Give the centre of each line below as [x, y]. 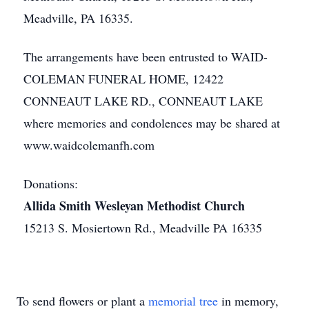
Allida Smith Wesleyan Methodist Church [134, 206]
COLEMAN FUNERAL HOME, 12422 [123, 79]
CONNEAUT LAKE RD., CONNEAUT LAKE [143, 101]
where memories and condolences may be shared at [152, 123]
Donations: [51, 183]
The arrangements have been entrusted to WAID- [146, 57]
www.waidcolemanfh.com [89, 145]
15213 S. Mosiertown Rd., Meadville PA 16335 [143, 228]
